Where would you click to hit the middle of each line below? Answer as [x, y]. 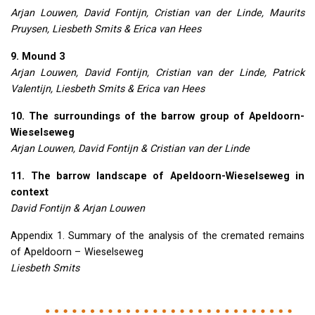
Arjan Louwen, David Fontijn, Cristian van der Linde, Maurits [157, 13]
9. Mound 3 [38, 57]
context [30, 193]
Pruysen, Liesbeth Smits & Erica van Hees [106, 30]
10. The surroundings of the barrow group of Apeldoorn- [157, 117]
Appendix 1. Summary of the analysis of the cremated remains [157, 236]
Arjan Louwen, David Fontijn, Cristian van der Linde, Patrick [157, 73]
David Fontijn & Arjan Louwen [78, 209]
